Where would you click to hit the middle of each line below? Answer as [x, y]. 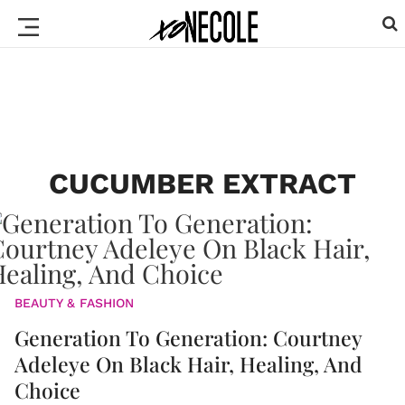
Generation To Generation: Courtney [188, 338]
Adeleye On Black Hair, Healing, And [188, 364]
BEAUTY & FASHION [74, 303]
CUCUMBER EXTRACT [202, 184]
